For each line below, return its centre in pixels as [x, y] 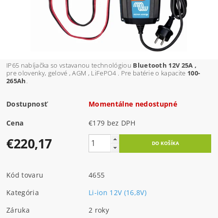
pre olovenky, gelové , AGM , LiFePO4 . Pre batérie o [84, 73]
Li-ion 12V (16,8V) [118, 192]
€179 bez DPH [121, 123]
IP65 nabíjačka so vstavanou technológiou [70, 65]
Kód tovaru [25, 175]
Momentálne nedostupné [133, 104]
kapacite [174, 73]
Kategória [23, 192]
